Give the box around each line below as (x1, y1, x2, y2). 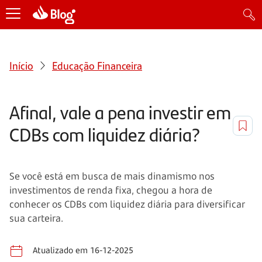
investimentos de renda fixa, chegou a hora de (9, 183, 212, 196)
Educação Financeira (52, 57, 142, 73)
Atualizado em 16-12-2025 (33, 244, 133, 256)
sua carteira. (9, 211, 63, 225)
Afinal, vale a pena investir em (9, 98, 231, 125)
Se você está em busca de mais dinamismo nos (9, 169, 215, 182)
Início (9, 57, 33, 73)
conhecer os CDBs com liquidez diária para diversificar (9, 197, 245, 211)
